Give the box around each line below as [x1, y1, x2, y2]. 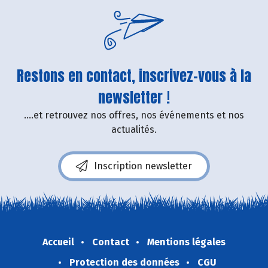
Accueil [42, 236, 74, 248]
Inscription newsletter [94, 160, 192, 172]
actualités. [111, 123, 157, 135]
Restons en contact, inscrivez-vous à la [17, 65, 251, 87]
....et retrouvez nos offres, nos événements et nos [24, 109, 244, 121]
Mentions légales [147, 236, 226, 248]
